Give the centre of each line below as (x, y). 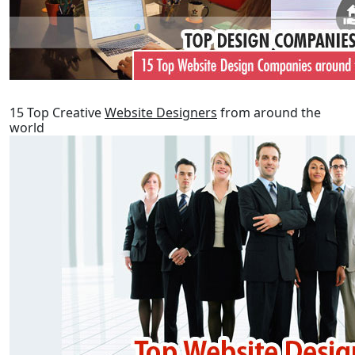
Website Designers (161, 113)
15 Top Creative (57, 113)
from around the (269, 113)
